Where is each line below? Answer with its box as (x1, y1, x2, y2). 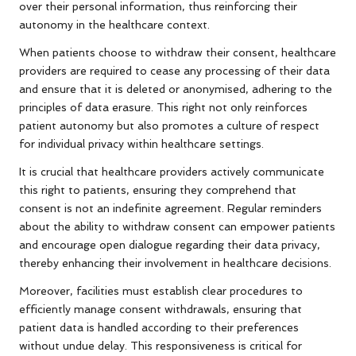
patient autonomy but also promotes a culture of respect (19, 119, 319, 133)
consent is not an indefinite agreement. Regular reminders (19, 202, 322, 215)
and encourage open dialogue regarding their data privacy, (19, 238, 320, 252)
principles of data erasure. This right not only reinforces (19, 101, 308, 114)
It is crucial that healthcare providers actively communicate (19, 165, 324, 179)
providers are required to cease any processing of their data (19, 64, 330, 78)
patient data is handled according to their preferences (19, 321, 299, 335)
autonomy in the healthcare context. (19, 18, 210, 32)
